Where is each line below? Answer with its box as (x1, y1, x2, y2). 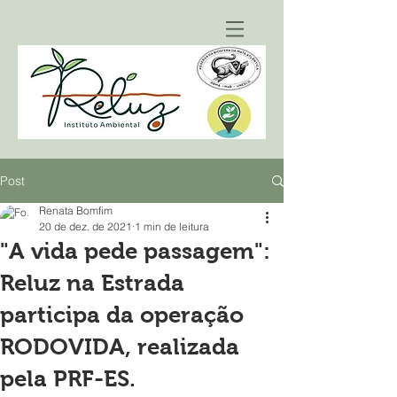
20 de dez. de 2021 (39, 220, 132, 233)
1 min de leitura (135, 220, 209, 233)
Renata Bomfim (39, 204, 113, 217)
